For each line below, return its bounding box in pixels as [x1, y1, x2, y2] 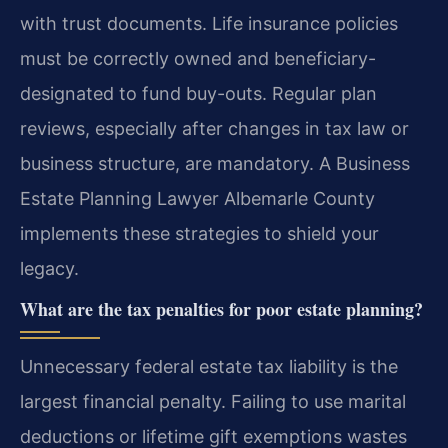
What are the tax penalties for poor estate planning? [20, 295, 423, 322]
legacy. [20, 257, 79, 279]
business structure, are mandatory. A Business [20, 152, 410, 174]
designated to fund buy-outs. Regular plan [20, 82, 377, 104]
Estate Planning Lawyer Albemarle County [20, 187, 375, 209]
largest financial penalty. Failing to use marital [20, 390, 406, 412]
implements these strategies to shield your [20, 222, 379, 244]
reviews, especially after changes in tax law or [20, 117, 409, 139]
